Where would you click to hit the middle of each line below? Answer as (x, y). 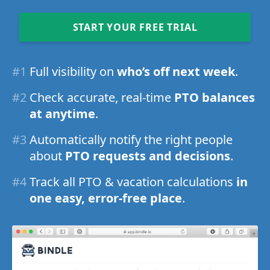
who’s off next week (176, 71)
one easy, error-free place (106, 198)
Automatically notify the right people (131, 140)
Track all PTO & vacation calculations (133, 182)
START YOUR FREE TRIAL (135, 27)
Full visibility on (73, 71)
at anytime (62, 114)
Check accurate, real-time (102, 97)
